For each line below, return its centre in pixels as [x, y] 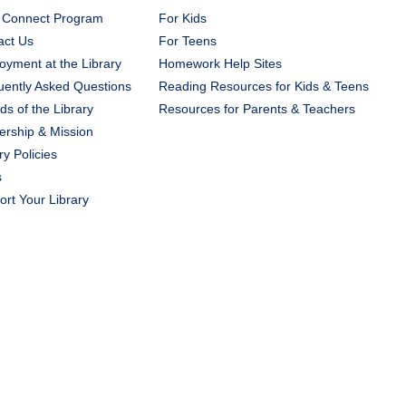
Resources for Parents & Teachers [256, 109]
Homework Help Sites [220, 63]
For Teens [187, 41]
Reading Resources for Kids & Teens [263, 86]
